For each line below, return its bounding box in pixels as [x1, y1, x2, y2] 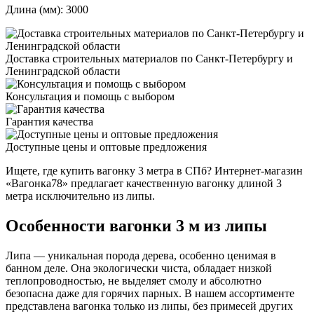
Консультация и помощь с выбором [6, 90, 175, 103]
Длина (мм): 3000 [6, 4, 88, 16]
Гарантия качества [6, 116, 93, 128]
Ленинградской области [6, 65, 121, 78]
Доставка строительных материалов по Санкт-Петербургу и [6, 53, 293, 65]
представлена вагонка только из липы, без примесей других [6, 300, 293, 313]
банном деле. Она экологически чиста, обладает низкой [6, 262, 272, 275]
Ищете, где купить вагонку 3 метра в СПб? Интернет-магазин [6, 165, 303, 177]
